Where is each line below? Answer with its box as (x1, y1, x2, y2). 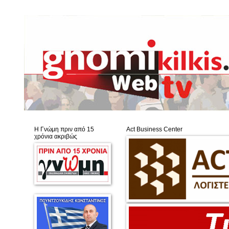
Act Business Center (126, 126, 182, 133)
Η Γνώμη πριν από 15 (34, 126, 94, 133)
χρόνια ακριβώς (34, 133, 77, 140)
